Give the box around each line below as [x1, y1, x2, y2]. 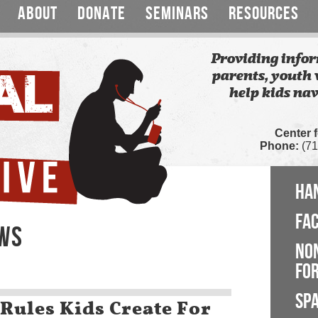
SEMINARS [146, 3, 209, 25]
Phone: [260, 140, 299, 152]
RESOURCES [229, 3, 299, 25]
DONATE [77, 3, 126, 25]
